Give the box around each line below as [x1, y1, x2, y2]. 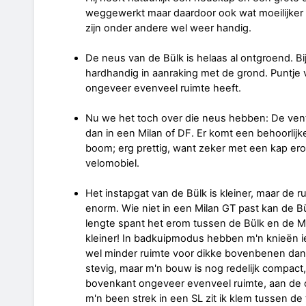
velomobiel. [85, 156, 139, 169]
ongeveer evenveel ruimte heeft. [85, 81, 241, 94]
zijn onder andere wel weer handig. [85, 21, 251, 34]
